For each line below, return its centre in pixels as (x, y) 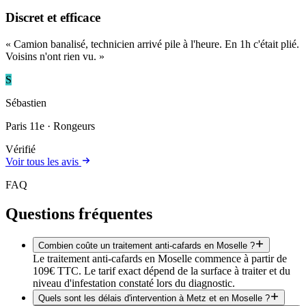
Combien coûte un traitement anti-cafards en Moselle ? (147, 245)
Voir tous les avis (43, 161)
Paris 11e (25, 126)
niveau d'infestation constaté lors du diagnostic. (134, 283)
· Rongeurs (70, 126)
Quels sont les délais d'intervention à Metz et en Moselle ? (154, 298)
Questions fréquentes (79, 213)
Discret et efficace (53, 18)
